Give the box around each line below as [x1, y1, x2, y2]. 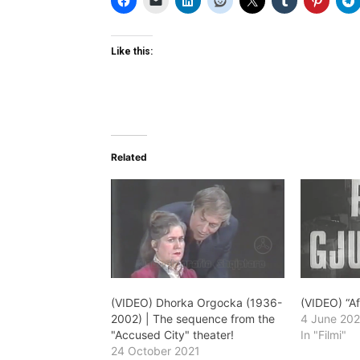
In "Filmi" [301, 328, 347, 342]
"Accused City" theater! [111, 328, 234, 342]
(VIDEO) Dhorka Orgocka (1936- [111, 296, 282, 310]
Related [111, 150, 147, 163]
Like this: [111, 45, 153, 57]
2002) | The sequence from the [111, 312, 275, 326]
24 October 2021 [111, 344, 200, 358]
